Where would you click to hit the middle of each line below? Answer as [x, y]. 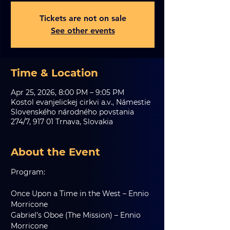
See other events [83, 31]
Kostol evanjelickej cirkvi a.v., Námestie [81, 102]
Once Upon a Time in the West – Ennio [81, 194]
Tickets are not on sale [83, 18]
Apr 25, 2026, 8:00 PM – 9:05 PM [68, 92]
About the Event [55, 152]
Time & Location [54, 73]
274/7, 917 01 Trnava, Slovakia [62, 122]
